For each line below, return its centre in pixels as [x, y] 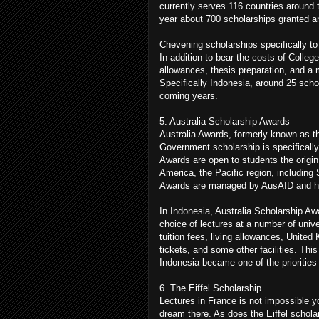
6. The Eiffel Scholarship [210, 288]
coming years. [189, 95]
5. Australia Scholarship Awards [225, 121]
